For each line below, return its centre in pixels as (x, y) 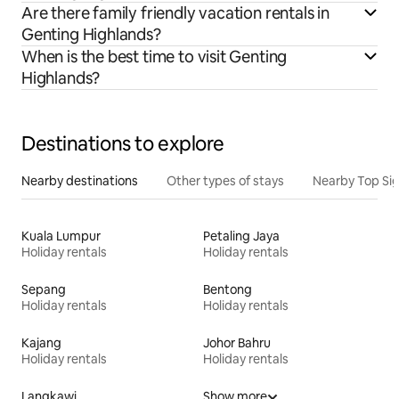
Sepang (44, 289)
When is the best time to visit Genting (155, 56)
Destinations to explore (123, 143)
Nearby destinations (80, 180)
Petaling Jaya (241, 236)
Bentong (228, 289)
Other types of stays (225, 180)
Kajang (41, 342)
